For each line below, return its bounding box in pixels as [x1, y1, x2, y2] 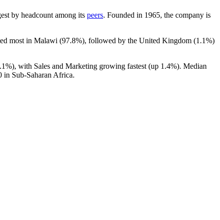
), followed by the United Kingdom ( [82, 36, 196, 45]
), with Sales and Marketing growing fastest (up [12, 61, 161, 70]
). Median [177, 61, 207, 70]
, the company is [160, 10, 211, 19]
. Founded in [103, 10, 144, 19]
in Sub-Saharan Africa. [2, 70, 75, 79]
